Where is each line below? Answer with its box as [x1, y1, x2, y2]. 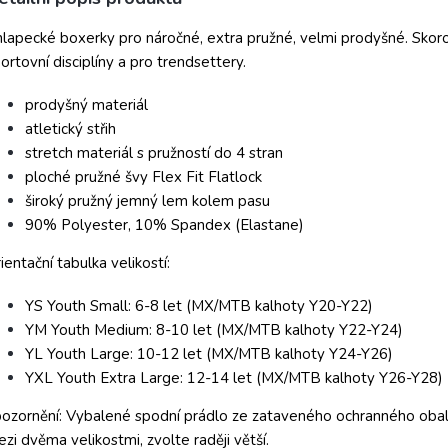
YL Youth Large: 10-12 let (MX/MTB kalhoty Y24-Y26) [25, 344, 393, 364]
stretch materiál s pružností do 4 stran [25, 143, 283, 163]
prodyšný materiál [25, 95, 152, 115]
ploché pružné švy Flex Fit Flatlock [25, 167, 262, 187]
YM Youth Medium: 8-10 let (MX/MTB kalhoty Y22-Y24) [25, 320, 403, 340]
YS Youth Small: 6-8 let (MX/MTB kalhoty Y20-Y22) [25, 296, 373, 316]
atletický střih [25, 119, 120, 139]
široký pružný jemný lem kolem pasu [25, 191, 270, 211]
